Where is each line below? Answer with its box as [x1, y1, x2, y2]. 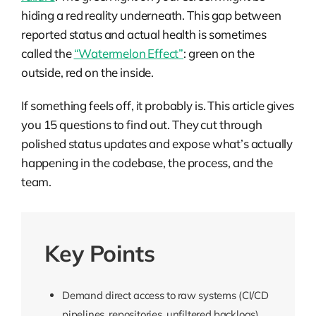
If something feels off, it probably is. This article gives [21, 97, 294, 113]
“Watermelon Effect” [73, 45, 184, 61]
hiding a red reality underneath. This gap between [21, 7, 281, 23]
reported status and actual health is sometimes [21, 26, 267, 42]
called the [21, 45, 74, 61]
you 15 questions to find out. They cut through [21, 116, 262, 132]
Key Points [44, 238, 155, 267]
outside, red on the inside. [21, 64, 154, 80]
